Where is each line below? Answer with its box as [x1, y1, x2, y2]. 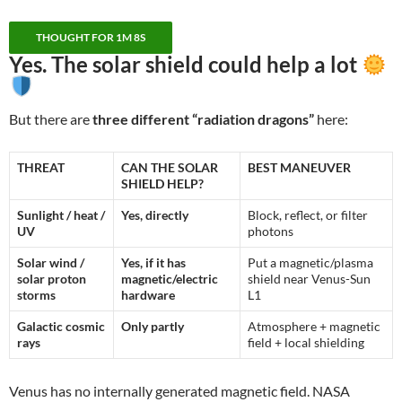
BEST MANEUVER [248, 160, 351, 176]
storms [17, 287, 56, 303]
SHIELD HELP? [121, 176, 204, 192]
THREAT [17, 160, 65, 176]
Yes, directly [121, 207, 188, 223]
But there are [9, 110, 92, 128]
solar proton [17, 271, 86, 287]
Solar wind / [17, 255, 84, 271]
